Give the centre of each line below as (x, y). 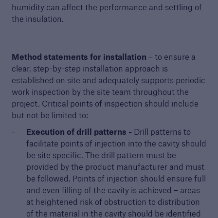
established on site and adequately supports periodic (108, 80)
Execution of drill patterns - (80, 132)
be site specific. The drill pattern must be (101, 155)
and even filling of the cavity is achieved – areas (113, 190)
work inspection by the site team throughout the (100, 92)
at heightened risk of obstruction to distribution (113, 202)
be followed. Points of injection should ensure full (116, 178)
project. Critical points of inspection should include (105, 103)
